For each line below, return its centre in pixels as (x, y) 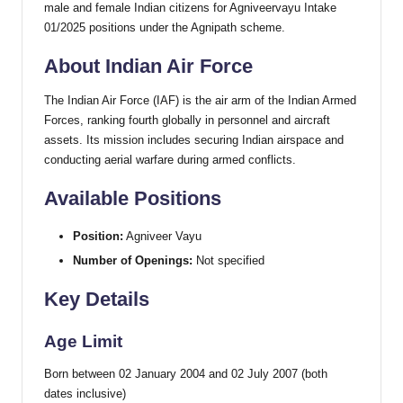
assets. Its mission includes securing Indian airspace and (194, 140)
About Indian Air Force (148, 67)
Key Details (97, 300)
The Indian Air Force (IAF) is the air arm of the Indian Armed (200, 101)
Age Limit (83, 342)
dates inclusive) (85, 394)
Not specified (228, 261)
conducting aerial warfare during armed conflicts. (170, 160)
